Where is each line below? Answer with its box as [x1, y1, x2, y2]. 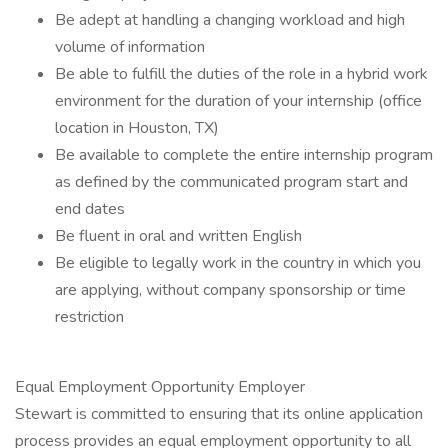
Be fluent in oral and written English [55, 225, 302, 247]
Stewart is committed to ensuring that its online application [15, 403, 423, 425]
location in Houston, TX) [55, 117, 219, 139]
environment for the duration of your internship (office [55, 90, 422, 112]
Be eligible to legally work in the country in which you [55, 252, 421, 274]
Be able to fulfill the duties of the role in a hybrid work [55, 63, 428, 85]
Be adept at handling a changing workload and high [55, 9, 405, 31]
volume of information [55, 36, 205, 58]
